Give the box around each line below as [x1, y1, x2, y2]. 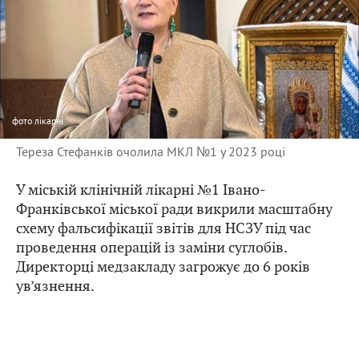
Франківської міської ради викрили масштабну [16, 200, 333, 219]
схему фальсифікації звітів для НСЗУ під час [16, 219, 311, 238]
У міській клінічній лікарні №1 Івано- [16, 180, 266, 200]
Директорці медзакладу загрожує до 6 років [16, 257, 310, 276]
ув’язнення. [16, 276, 95, 296]
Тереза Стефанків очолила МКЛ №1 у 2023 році [16, 143, 285, 160]
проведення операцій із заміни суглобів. [16, 238, 287, 257]
